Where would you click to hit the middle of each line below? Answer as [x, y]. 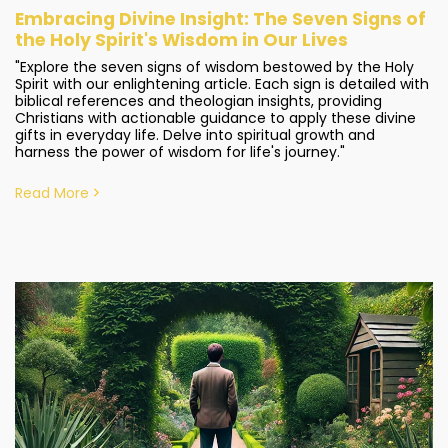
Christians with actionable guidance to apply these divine [215, 118]
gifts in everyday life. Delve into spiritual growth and [195, 135]
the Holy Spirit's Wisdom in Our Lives [181, 40]
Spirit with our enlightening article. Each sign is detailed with [222, 84]
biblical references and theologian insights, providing [198, 101]
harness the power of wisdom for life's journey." [180, 152]
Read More [52, 193]
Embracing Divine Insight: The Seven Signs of [220, 19]
